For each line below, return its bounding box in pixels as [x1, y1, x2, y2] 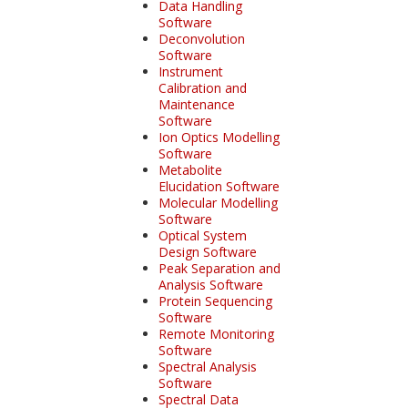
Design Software [158, 242, 257, 260]
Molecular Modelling [158, 193, 278, 211]
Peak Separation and [158, 259, 280, 277]
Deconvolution [158, 29, 245, 47]
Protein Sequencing [158, 291, 272, 310]
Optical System [158, 226, 247, 244]
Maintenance [158, 95, 235, 113]
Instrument [158, 62, 223, 80]
